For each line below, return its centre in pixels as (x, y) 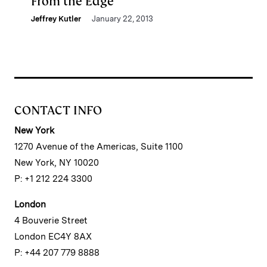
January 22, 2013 (122, 19)
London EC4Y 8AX (53, 237)
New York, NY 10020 (57, 163)
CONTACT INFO (58, 110)
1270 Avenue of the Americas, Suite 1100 (99, 147)
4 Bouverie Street (51, 221)
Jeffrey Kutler (56, 19)
